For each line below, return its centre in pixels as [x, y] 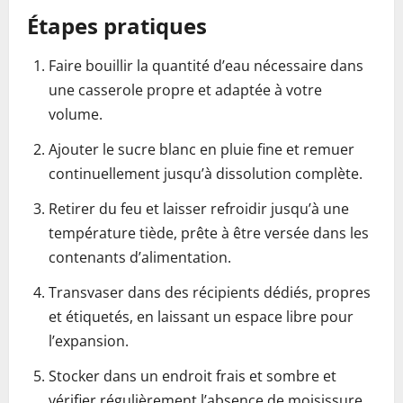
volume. [76, 114]
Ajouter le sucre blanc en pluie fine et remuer [201, 149]
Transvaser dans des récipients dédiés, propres [210, 292]
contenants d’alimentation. [140, 257]
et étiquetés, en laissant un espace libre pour [201, 317]
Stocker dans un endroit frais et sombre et [193, 376]
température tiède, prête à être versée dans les [209, 233]
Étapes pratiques [117, 26]
